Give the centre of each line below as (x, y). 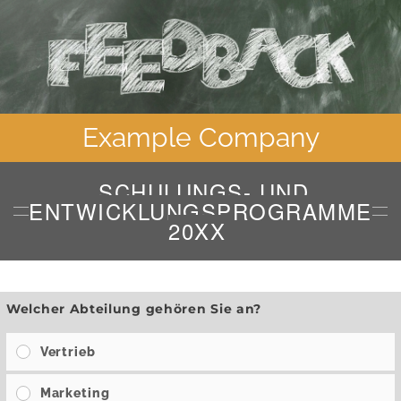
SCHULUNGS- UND (204, 191)
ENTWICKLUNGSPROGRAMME (200, 211)
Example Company (200, 137)
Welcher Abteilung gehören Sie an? (134, 309)
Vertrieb (68, 351)
